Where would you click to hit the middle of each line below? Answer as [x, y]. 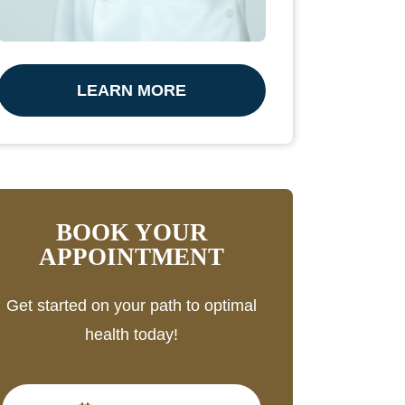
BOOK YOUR [132, 232]
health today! [132, 334]
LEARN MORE [132, 90]
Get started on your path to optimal [132, 305]
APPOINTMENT [132, 256]
